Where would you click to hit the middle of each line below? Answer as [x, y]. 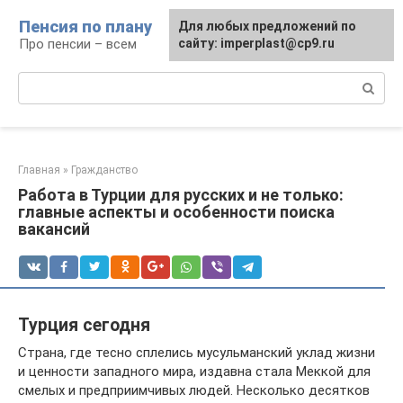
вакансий [54, 229]
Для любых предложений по [267, 26]
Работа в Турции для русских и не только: [181, 195]
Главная [39, 170]
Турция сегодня [84, 325]
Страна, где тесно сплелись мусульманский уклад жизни [197, 352]
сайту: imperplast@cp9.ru [256, 43]
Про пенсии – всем [78, 44]
